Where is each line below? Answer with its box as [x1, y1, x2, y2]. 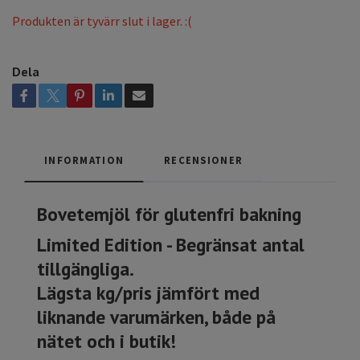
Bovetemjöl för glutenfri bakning [37, 202, 301, 227]
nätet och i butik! [37, 329, 176, 354]
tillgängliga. [37, 256, 134, 281]
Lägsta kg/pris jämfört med [37, 280, 260, 305]
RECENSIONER [164, 153, 243, 167]
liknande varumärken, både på [37, 305, 276, 329]
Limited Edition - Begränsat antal [37, 232, 305, 257]
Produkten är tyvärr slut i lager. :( [12, 13, 192, 30]
